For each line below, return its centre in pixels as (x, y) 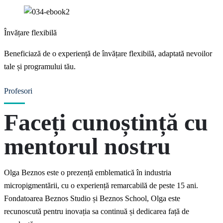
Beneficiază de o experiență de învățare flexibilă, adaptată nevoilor (108, 54)
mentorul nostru (87, 146)
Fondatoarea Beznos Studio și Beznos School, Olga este (92, 199)
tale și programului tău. (40, 67)
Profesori (18, 91)
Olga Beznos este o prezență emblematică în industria (88, 173)
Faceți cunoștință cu (106, 122)
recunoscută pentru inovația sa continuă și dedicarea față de (97, 212)
